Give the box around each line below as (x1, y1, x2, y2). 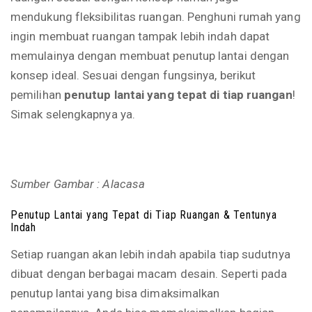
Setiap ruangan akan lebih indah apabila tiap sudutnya (10, 247, 290, 261)
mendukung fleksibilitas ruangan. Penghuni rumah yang (10, 10, 301, 24)
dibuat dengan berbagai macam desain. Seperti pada (10, 267, 288, 281)
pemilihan (10, 88, 64, 102)
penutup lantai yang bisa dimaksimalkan (10, 286, 220, 300)
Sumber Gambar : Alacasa (10, 177, 146, 191)
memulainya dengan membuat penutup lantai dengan (10, 49, 290, 63)
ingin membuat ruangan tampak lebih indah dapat (10, 29, 270, 43)
